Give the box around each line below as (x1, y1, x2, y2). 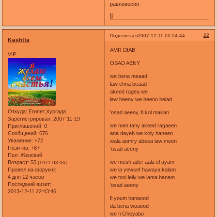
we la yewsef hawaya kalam (109, 167, 176, 173)
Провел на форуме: (8, 167, 57, 173)
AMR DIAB (109, 47, 135, 53)
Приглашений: (8, 123, 43, 129)
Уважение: (8, 138, 33, 144)
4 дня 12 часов (8, 174, 45, 180)
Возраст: (8, 159, 30, 166)
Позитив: (8, 145, 30, 151)
